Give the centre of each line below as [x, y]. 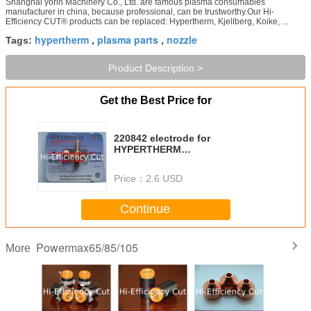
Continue [145, 209]
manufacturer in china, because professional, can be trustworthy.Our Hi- [140, 11]
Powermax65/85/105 [87, 247]
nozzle [182, 39]
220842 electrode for [162, 138]
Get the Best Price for [155, 100]
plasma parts [128, 39]
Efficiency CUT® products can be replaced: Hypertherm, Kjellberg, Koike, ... [147, 21]
